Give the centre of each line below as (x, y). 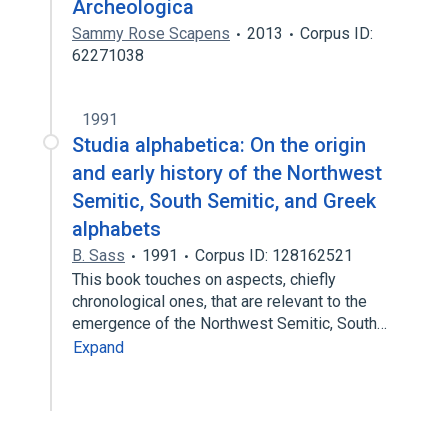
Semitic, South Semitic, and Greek (224, 201)
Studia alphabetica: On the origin (219, 145)
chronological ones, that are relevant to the (219, 301)
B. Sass (98, 255)
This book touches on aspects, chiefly (204, 279)
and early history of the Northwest (227, 173)
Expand (98, 347)
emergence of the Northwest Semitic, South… (231, 323)
